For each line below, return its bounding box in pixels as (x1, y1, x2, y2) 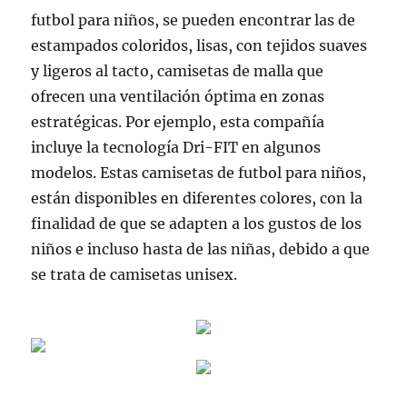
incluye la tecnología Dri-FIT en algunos (31, 138, 322, 156)
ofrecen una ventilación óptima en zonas (31, 87, 325, 105)
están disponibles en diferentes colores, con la (31, 189, 363, 207)
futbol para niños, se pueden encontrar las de (31, 11, 356, 29)
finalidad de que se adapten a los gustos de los (31, 214, 362, 233)
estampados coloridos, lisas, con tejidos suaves (31, 36, 368, 55)
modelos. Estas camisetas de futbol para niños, (31, 164, 367, 182)
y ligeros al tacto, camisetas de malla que (31, 62, 324, 80)
